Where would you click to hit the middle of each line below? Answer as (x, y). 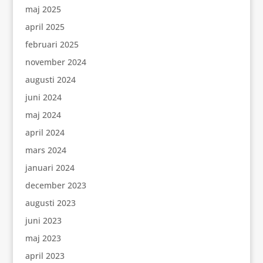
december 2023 (55, 185)
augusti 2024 (50, 80)
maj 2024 (43, 115)
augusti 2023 (50, 203)
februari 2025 (52, 44)
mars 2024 (45, 150)
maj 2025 (43, 9)
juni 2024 (43, 97)
